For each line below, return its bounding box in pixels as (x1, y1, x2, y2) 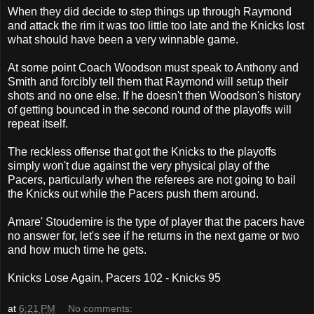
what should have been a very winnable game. (8, 33, 238, 46)
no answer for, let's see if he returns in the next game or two (8, 229, 299, 242)
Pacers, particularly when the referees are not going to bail (8, 173, 296, 186)
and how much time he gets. (8, 243, 146, 256)
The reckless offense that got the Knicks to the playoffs (8, 145, 276, 158)
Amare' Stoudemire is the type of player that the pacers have (8, 215, 305, 228)
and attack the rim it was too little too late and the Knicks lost (8, 19, 304, 32)
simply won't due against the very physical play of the (8, 159, 270, 172)
